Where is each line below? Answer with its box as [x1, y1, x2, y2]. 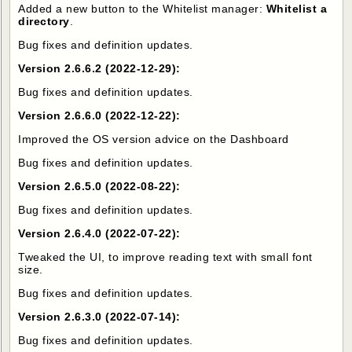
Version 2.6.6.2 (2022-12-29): [18, 61, 181, 75]
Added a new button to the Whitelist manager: [18, 2, 266, 15]
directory [18, 14, 70, 27]
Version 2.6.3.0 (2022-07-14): [18, 310, 181, 323]
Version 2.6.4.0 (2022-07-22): [18, 226, 181, 240]
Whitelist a [266, 2, 328, 15]
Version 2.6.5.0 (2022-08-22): [18, 179, 181, 192]
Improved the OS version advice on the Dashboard [18, 132, 289, 145]
